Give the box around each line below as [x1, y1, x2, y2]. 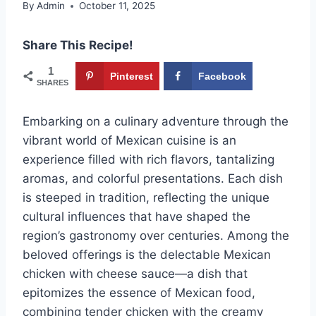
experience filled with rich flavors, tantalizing [23, 152, 274, 166]
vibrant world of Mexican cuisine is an [23, 133, 236, 147]
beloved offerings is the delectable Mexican [23, 247, 271, 262]
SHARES [37, 78, 68, 87]
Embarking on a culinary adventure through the [23, 114, 288, 128]
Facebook [198, 71, 247, 83]
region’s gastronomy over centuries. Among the [23, 228, 289, 243]
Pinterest [110, 71, 153, 83]
